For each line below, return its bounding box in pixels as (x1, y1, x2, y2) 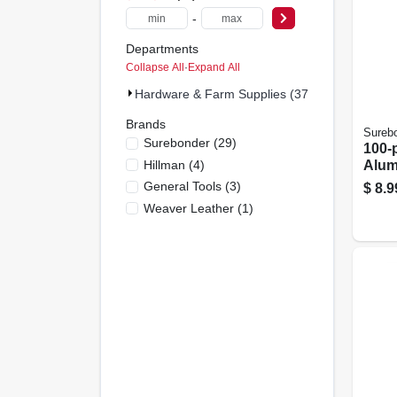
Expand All (187, 60, 240, 74)
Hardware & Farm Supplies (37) (134, 86, 313, 101)
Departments (125, 42, 198, 56)
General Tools (143, 179, 222, 193)
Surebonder (143, 136, 210, 150)
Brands (125, 116, 166, 131)
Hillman (143, 157, 185, 172)
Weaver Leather (143, 200, 234, 215)
